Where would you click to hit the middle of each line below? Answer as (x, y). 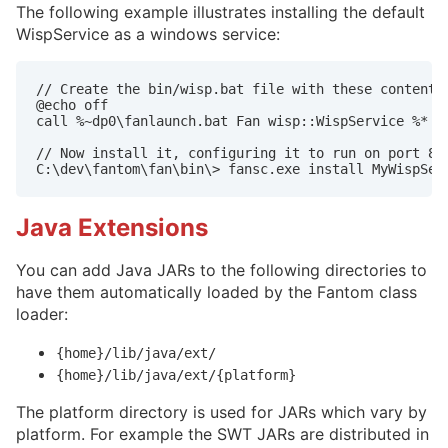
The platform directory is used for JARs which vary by (221, 411)
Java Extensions (112, 227)
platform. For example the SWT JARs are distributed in (222, 433)
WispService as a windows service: (148, 33)
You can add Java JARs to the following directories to (221, 269)
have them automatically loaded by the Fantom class (216, 291)
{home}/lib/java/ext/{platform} (176, 374)
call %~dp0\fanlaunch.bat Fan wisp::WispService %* (232, 120)
